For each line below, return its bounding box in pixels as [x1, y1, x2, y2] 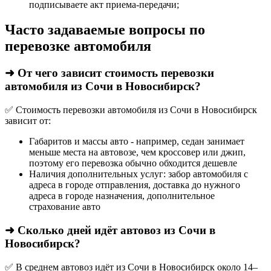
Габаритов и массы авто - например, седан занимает [29, 136, 244, 147]
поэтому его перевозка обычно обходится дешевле [29, 158, 237, 169]
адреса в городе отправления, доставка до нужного [29, 180, 240, 191]
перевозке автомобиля [5, 38, 151, 54]
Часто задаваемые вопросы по [5, 22, 205, 38]
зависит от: [5, 116, 51, 126]
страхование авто [29, 201, 100, 212]
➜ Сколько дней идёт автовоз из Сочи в [5, 223, 215, 237]
